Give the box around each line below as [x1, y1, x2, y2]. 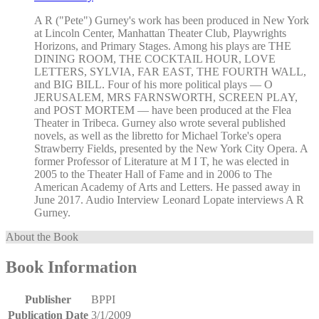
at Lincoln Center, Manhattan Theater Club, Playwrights [34, 27, 286, 40]
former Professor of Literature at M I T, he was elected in [34, 155, 289, 168]
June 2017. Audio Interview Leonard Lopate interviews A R [34, 194, 304, 206]
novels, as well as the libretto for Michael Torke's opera [34, 130, 281, 142]
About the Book [6, 231, 78, 244]
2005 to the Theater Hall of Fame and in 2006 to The [34, 168, 272, 181]
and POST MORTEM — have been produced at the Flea [34, 104, 291, 117]
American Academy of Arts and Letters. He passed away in [34, 181, 300, 194]
